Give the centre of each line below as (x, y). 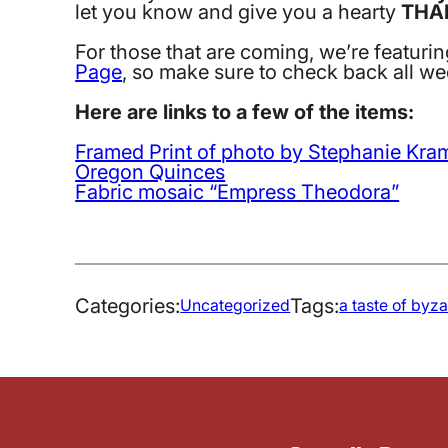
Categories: (128, 304)
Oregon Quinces (150, 170)
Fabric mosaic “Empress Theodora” (237, 190)
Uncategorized (235, 304)
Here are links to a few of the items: (245, 110)
